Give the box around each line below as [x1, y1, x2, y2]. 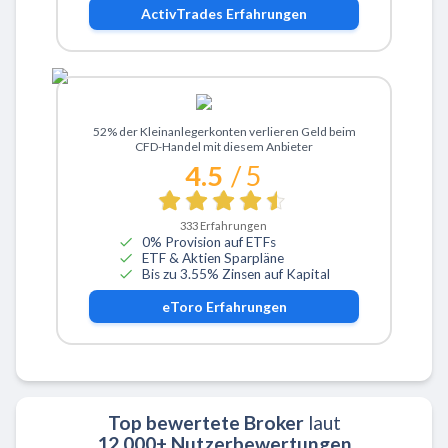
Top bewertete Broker [107, 411, 304, 435]
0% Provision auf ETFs [142, 233, 276, 250]
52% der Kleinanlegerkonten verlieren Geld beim [92, 124, 356, 140]
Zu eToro [194, 119, 257, 139]
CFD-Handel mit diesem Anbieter [135, 139, 313, 155]
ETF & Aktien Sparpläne [142, 249, 284, 266]
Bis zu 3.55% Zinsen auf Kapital [142, 265, 330, 282]
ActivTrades [141, 5, 223, 23]
